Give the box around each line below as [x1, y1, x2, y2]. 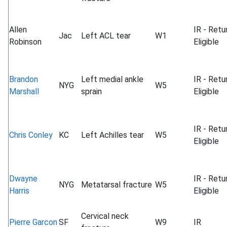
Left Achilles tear [81, 130, 144, 140]
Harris [9, 186, 29, 196]
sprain [81, 87, 102, 96]
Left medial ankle [81, 74, 143, 84]
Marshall [9, 87, 39, 96]
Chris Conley [9, 130, 53, 140]
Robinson [9, 37, 42, 47]
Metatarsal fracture [81, 180, 152, 190]
